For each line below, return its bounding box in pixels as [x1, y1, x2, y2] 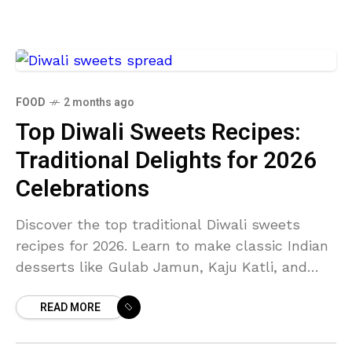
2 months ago [64, 94, 134, 111]
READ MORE [40, 299, 101, 316]
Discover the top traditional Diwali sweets [16, 216, 300, 233]
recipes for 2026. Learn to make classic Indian [16, 237, 328, 254]
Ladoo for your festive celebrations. [16, 280, 256, 296]
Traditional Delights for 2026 [16, 144, 317, 178]
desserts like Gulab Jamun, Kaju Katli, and [16, 258, 307, 275]
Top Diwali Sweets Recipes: [16, 115, 301, 150]
